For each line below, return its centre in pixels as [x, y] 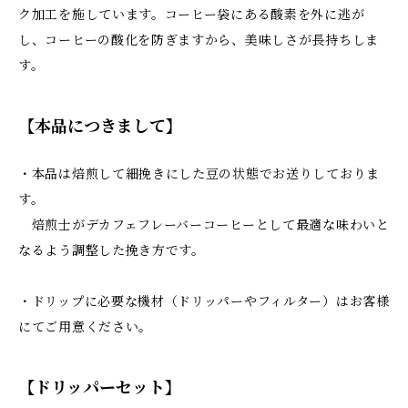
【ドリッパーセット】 [100, 388]
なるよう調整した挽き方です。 [112, 251]
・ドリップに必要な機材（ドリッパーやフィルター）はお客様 [204, 302]
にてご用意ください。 [85, 327]
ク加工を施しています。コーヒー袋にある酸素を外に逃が [192, 15]
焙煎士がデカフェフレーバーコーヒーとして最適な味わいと [204, 225]
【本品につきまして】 [100, 127]
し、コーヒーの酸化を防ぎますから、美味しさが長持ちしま [199, 41]
